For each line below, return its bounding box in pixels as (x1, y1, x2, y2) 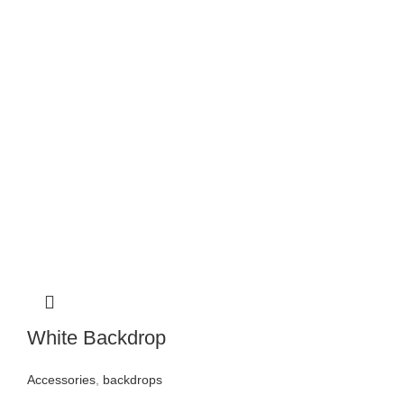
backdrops (103, 372, 162, 388)
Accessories (27, 372, 96, 388)
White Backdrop (27, 326, 166, 350)
